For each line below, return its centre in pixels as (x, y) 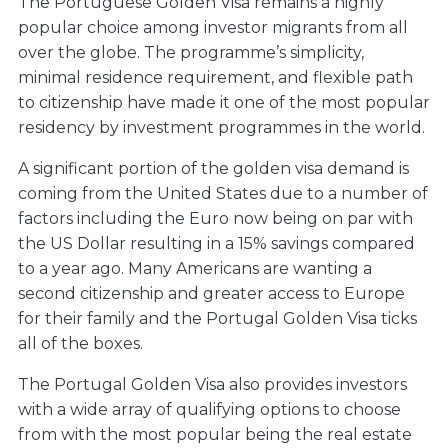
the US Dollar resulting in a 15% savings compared (216, 243)
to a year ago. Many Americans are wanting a (195, 268)
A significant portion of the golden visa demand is (213, 168)
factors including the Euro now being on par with (215, 218)
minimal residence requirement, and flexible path (215, 77)
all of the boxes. (80, 343)
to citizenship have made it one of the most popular (224, 102)
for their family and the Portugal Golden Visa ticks (217, 318)
